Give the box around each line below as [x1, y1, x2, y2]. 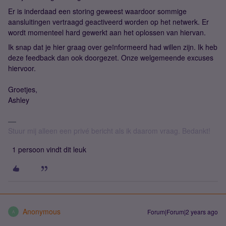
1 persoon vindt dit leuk [12, 144, 86, 154]
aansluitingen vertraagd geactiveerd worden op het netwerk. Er [8, 17, 209, 27]
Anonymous [23, 206, 61, 216]
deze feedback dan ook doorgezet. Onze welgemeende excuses [8, 52, 213, 63]
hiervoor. [8, 63, 36, 73]
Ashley [8, 95, 29, 105]
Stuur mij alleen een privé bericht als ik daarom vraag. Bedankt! [8, 126, 210, 136]
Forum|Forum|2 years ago [147, 207, 218, 216]
